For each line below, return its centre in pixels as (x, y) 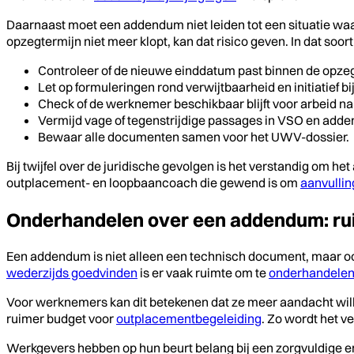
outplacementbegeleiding (189, 318)
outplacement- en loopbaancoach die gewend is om (153, 182)
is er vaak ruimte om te (203, 272)
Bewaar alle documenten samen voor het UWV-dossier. (194, 136)
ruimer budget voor (61, 318)
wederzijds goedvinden (72, 272)
